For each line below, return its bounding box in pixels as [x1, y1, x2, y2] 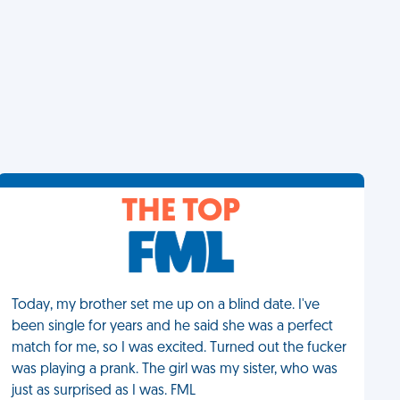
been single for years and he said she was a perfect [12, 320, 334, 334]
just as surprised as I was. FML [12, 384, 196, 398]
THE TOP [121, 196, 241, 229]
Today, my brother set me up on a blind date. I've [12, 298, 321, 312]
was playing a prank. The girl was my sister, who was [12, 362, 338, 377]
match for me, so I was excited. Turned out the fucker [12, 341, 347, 355]
